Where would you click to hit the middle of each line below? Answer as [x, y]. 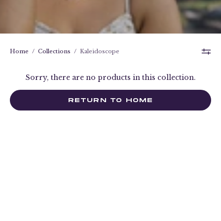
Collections [54, 52]
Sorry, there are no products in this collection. [110, 78]
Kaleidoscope [100, 52]
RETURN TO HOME [110, 100]
